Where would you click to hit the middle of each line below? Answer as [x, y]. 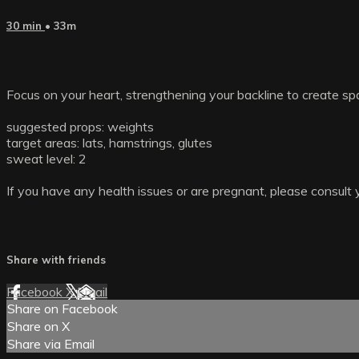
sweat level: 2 [46, 158]
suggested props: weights [80, 126]
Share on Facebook [63, 309]
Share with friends [56, 260]
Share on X [38, 327]
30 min [26, 25]
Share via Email [51, 344]
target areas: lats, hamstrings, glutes [109, 142]
